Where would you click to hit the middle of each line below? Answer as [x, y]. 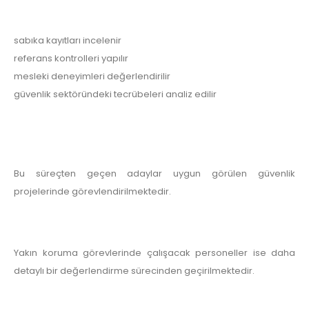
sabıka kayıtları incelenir [68, 40]
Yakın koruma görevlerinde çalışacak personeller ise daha [154, 252]
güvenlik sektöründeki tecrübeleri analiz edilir [115, 94]
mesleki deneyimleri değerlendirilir [92, 76]
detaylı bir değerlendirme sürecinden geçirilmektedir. [134, 270]
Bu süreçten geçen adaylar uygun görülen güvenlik [154, 173]
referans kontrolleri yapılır [71, 58]
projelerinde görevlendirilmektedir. [92, 191]
